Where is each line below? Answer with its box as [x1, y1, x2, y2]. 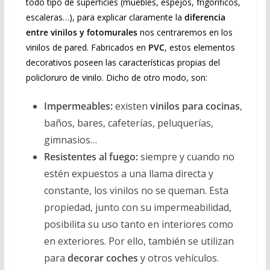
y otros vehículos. [137, 251, 219, 265]
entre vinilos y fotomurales [25, 26, 137, 38]
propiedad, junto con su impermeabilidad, [43, 200, 231, 214]
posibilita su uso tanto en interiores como [43, 217, 233, 231]
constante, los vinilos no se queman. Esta [43, 183, 228, 197]
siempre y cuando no [137, 149, 234, 163]
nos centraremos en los [137, 26, 233, 38]
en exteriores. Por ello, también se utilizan [43, 234, 234, 248]
